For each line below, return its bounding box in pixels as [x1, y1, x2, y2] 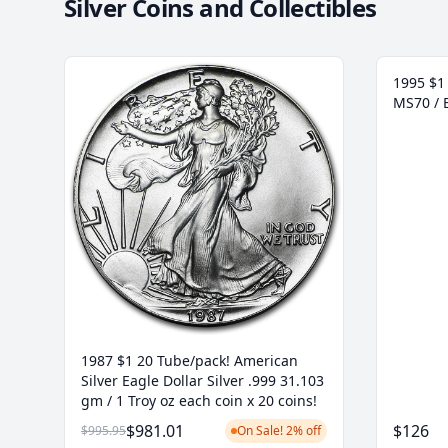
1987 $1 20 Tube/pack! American [81, 351, 298, 371]
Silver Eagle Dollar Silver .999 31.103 [81, 371, 324, 391]
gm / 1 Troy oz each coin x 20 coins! [81, 391, 317, 411]
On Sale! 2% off [237, 422, 321, 440]
